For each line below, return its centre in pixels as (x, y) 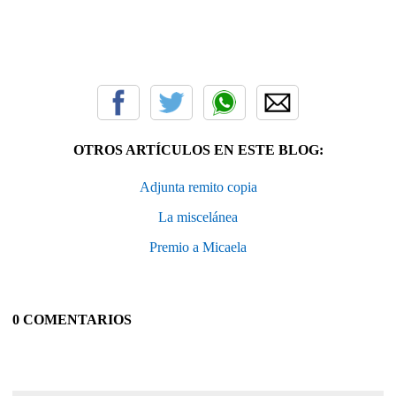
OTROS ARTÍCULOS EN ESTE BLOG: (198, 150)
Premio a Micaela (198, 247)
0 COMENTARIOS (72, 320)
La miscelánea (198, 217)
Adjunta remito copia (198, 187)
